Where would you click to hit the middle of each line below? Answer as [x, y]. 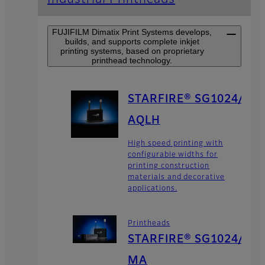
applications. [153, 188]
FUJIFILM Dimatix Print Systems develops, [132, 32]
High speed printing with [176, 143]
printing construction [169, 166]
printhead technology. [132, 61]
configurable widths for [173, 155]
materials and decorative [177, 177]
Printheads [149, 223]
